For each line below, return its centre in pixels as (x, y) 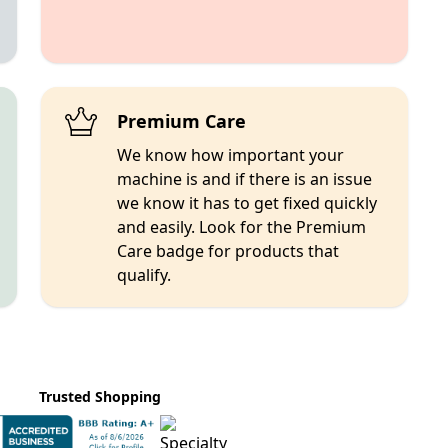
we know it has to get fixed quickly (246, 203)
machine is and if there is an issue (244, 179)
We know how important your (230, 155)
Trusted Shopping (100, 396)
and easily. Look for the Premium (241, 227)
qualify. (143, 275)
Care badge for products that (227, 251)
